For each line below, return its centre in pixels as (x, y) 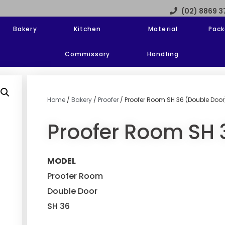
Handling (163, 54)
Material (163, 29)
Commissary (87, 54)
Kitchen (87, 29)
